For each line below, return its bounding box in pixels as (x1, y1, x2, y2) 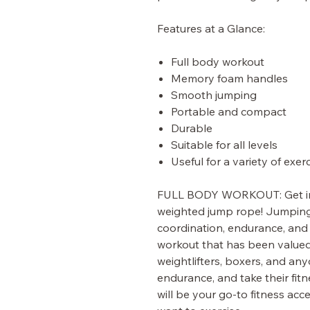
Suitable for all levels (171, 138, 277, 152)
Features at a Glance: (157, 21, 265, 36)
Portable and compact (171, 104, 286, 119)
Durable (171, 121, 212, 136)
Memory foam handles (171, 71, 288, 86)
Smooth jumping (171, 88, 257, 102)
